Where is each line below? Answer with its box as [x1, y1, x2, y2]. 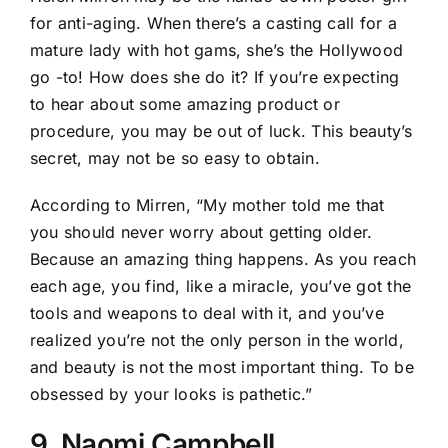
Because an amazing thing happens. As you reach [30, 249, 417, 270]
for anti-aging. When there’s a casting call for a [30, 13, 397, 34]
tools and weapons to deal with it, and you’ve [30, 303, 384, 324]
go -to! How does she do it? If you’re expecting [30, 67, 400, 88]
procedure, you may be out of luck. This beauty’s [30, 121, 413, 142]
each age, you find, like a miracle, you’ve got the [30, 276, 411, 297]
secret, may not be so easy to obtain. [30, 148, 320, 169]
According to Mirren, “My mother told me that [30, 195, 385, 216]
